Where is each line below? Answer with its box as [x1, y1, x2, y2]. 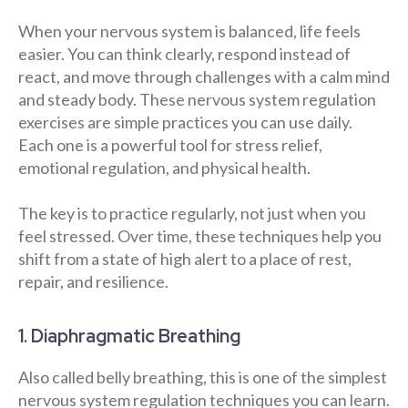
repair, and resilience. [18, 271, 168, 292]
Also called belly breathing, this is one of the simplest [18, 367, 387, 388]
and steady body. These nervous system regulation [18, 89, 376, 110]
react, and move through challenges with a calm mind [18, 66, 390, 87]
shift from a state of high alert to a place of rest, [18, 249, 352, 270]
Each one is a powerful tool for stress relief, [18, 135, 322, 156]
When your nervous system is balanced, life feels [18, 21, 361, 42]
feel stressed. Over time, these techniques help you [18, 226, 382, 247]
